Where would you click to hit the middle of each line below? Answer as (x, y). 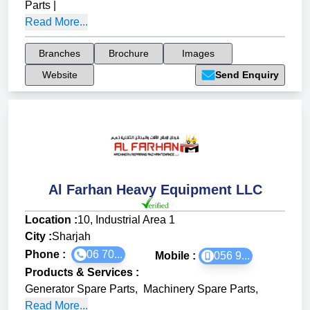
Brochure (129, 54)
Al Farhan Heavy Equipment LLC (155, 190)
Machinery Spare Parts (199, 289)
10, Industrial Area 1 (126, 220)
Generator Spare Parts (80, 289)
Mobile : (177, 256)
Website (60, 75)
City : (38, 237)
